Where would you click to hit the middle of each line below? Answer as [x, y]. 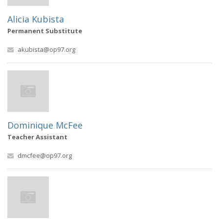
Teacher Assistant [37, 137]
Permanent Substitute [45, 31]
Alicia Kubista [36, 19]
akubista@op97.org [46, 49]
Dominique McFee [45, 125]
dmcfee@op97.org [45, 155]
